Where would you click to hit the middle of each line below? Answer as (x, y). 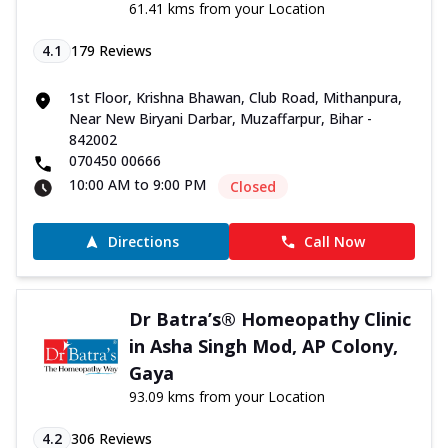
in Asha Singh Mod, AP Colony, (263, 346)
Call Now (334, 242)
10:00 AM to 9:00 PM (137, 185)
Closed (253, 187)
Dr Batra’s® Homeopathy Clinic (269, 319)
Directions (143, 242)
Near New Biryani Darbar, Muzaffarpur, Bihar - (220, 119)
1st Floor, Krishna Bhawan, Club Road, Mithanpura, (235, 98)
